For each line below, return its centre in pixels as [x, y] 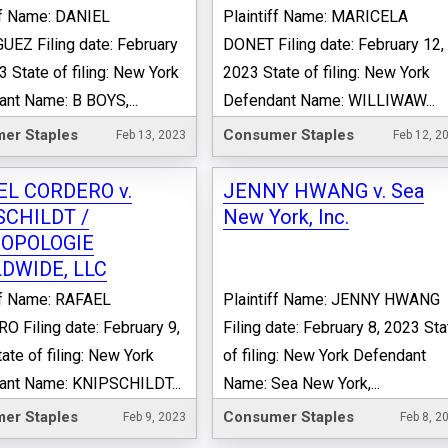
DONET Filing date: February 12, [334, 44]
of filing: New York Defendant [325, 355]
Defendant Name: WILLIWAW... [329, 100]
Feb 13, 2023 [151, 134]
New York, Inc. [286, 216]
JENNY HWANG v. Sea [324, 190]
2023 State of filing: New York [327, 72]
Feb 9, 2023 [155, 417]
